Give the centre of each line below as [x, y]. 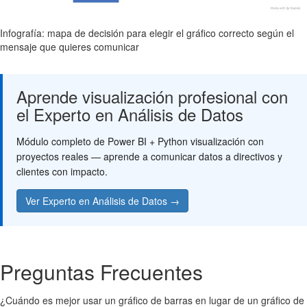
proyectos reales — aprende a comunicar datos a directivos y [149, 156]
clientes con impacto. [62, 171]
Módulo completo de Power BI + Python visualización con [140, 141]
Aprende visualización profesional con [152, 96]
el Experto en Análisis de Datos [130, 114]
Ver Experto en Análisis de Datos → [102, 201]
